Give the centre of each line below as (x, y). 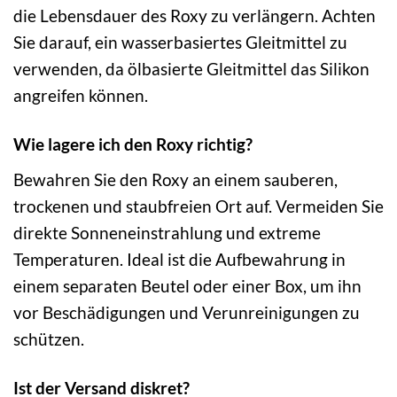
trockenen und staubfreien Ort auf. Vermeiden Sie (198, 206)
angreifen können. (81, 96)
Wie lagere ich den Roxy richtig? (133, 144)
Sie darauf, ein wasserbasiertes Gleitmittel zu (180, 43)
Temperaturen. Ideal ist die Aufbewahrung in (179, 259)
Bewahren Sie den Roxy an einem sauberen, (175, 179)
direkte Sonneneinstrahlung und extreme (167, 232)
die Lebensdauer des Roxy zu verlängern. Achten (195, 16)
